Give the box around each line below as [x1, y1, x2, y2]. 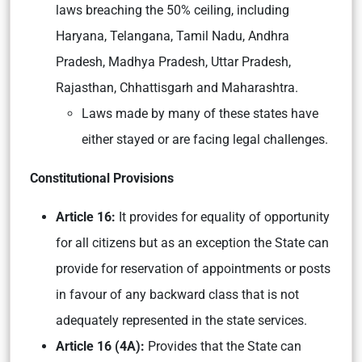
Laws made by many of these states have [82, 105, 318, 121]
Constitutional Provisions [30, 170, 174, 186]
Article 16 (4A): [56, 338, 148, 354]
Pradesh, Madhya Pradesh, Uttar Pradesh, [56, 53, 291, 69]
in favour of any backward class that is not [56, 286, 299, 302]
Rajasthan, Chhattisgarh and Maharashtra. [56, 79, 298, 95]
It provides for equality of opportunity [119, 208, 330, 225]
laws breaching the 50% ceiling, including [56, 2, 289, 18]
